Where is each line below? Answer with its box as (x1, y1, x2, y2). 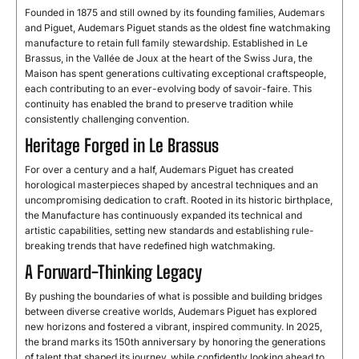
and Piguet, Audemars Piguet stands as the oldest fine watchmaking (25, 22, 330, 34)
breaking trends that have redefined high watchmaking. (25, 240, 275, 252)
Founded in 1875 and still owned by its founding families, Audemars (25, 6, 325, 19)
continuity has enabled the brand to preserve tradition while (25, 98, 293, 111)
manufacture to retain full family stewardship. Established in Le (25, 37, 308, 50)
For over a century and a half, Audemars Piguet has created (25, 163, 293, 176)
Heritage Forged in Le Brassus (25, 135, 219, 157)
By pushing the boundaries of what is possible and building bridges (25, 290, 322, 303)
